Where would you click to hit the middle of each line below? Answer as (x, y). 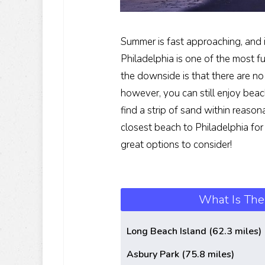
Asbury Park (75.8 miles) (180, 255)
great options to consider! (176, 145)
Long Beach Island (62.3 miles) (194, 232)
